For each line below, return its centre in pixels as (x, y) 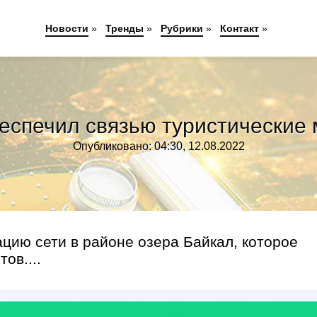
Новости (67, 28)
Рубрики (181, 28)
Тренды (124, 28)
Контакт (239, 28)
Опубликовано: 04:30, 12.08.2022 (158, 146)
